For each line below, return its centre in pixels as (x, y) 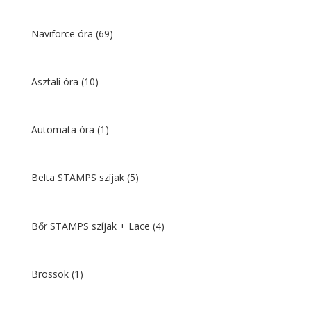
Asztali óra (56, 81)
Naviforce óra (63, 33)
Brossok (51, 274)
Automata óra (64, 130)
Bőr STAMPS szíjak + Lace (92, 226)
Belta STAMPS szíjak (79, 178)
